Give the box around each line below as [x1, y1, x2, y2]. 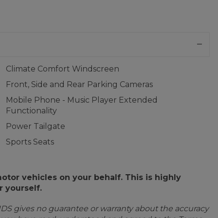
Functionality [5, 106, 57, 115]
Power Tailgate [5, 122, 65, 131]
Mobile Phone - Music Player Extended [5, 95, 158, 105]
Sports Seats [5, 137, 54, 146]
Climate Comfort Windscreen [5, 64, 119, 73]
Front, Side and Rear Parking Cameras [5, 80, 153, 89]
